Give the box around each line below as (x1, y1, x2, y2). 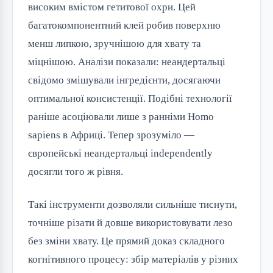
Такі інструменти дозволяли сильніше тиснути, (28, 199, 237, 211)
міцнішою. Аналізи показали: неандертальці (28, 56, 225, 68)
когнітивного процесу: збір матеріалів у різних (28, 253, 238, 266)
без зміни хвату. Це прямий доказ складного (28, 235, 225, 247)
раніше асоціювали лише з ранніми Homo (28, 111, 214, 123)
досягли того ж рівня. (28, 166, 123, 178)
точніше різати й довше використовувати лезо (28, 217, 233, 229)
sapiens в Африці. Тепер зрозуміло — (28, 129, 194, 141)
